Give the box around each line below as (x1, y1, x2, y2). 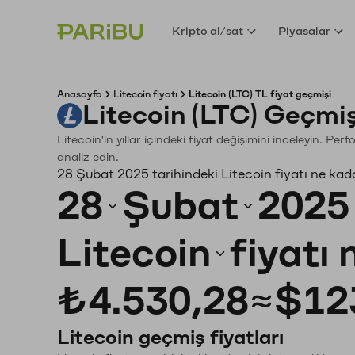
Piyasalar (278, 25, 331, 37)
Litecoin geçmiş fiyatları (57, 327, 284, 348)
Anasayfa (57, 90, 102, 99)
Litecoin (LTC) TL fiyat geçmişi (189, 90, 331, 99)
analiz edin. (57, 151, 119, 163)
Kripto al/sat (172, 25, 244, 37)
